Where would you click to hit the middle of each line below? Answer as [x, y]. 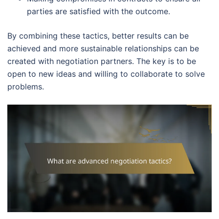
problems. [26, 87]
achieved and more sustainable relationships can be [103, 49]
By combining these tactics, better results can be [98, 36]
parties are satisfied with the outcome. [99, 11]
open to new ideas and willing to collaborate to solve [106, 74]
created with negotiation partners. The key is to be [102, 61]
